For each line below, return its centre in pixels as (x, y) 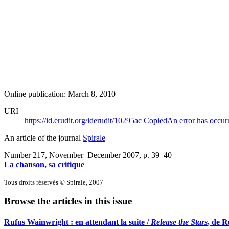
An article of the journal (43, 138)
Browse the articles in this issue (68, 201)
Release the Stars (179, 222)
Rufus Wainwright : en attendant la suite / (77, 222)
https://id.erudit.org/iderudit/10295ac (84, 120)
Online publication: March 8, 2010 (60, 94)
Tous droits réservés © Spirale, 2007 (54, 182)
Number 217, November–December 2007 (72, 155)
